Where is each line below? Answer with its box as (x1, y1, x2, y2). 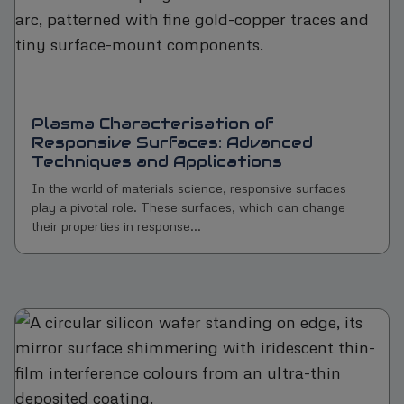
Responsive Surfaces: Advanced (31, 133, 313, 153)
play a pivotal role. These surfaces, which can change (31, 198, 345, 216)
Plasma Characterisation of (31, 114, 274, 134)
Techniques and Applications (31, 151, 282, 172)
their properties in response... (31, 217, 201, 234)
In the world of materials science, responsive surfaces (31, 179, 346, 197)
